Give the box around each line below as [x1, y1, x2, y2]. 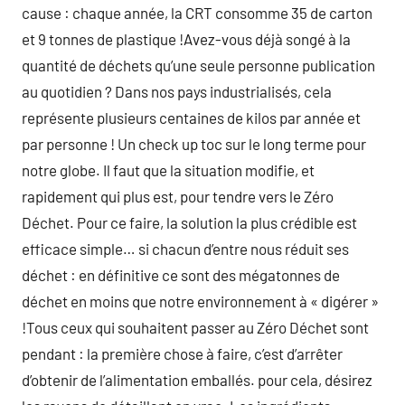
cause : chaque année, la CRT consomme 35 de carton [22, 4, 372, 22]
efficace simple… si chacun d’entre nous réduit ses [22, 240, 349, 258]
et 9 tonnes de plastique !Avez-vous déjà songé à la [22, 30, 351, 48]
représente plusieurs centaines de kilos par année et [22, 108, 361, 127]
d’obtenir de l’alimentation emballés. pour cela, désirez [22, 371, 372, 389]
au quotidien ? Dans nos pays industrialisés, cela [22, 82, 332, 100]
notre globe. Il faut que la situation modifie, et [22, 161, 315, 179]
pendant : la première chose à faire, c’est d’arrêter [22, 344, 343, 363]
